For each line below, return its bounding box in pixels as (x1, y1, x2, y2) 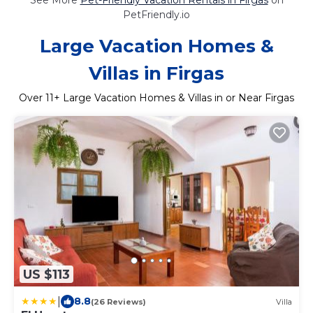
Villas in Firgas (89, 61, 224, 85)
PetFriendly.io (123, 8, 190, 21)
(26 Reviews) (91, 296, 146, 307)
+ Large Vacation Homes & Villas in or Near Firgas (54, 91, 294, 104)
